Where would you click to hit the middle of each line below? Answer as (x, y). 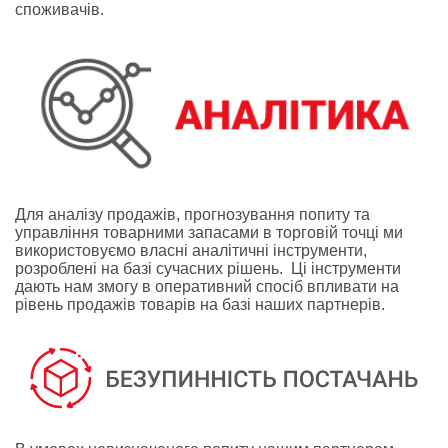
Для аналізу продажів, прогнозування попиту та (192, 214)
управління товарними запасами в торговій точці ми (209, 232)
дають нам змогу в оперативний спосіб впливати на (207, 286)
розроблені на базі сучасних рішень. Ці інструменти (208, 268)
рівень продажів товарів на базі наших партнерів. (200, 304)
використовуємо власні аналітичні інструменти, (191, 250)
